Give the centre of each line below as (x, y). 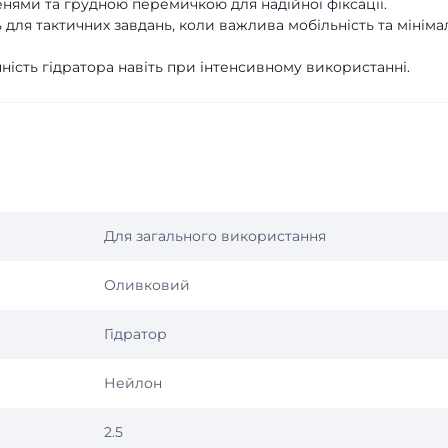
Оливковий (147, 285)
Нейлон (133, 383)
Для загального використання (215, 236)
